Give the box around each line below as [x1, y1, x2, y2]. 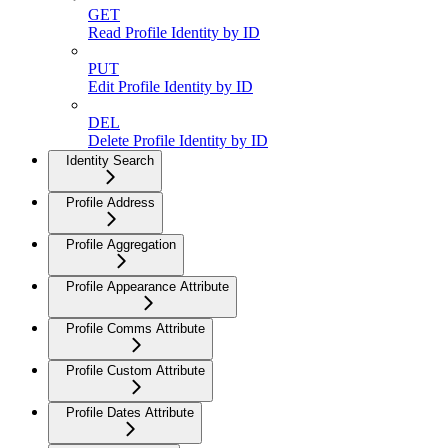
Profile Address [66, 195, 155, 211]
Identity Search [66, 153, 154, 169]
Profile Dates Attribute [66, 405, 194, 421]
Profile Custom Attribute [66, 363, 205, 379]
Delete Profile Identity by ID [88, 132, 268, 150]
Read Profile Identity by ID [88, 24, 260, 42]
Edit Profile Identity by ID [88, 78, 253, 96]
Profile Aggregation [66, 237, 176, 253]
